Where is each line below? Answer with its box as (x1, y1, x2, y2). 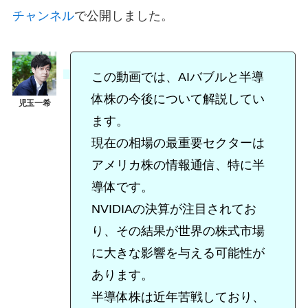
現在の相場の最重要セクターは (91, 136, 265, 151)
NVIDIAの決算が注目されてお (91, 202, 256, 217)
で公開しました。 (74, 9, 173, 23)
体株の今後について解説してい (91, 92, 265, 107)
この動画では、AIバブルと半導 (91, 70, 264, 85)
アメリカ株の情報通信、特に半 (91, 158, 265, 173)
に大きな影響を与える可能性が (91, 246, 265, 261)
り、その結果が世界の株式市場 (91, 224, 265, 239)
